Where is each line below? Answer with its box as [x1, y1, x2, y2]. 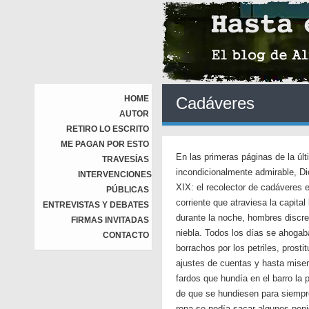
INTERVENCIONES [78, 170, 152, 179]
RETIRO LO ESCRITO [66, 124, 149, 134]
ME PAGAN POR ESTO [61, 139, 149, 149]
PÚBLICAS [106, 185, 149, 195]
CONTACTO [103, 230, 149, 240]
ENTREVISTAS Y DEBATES [43, 200, 149, 210]
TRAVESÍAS [102, 154, 149, 164]
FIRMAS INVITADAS [71, 215, 149, 225]
